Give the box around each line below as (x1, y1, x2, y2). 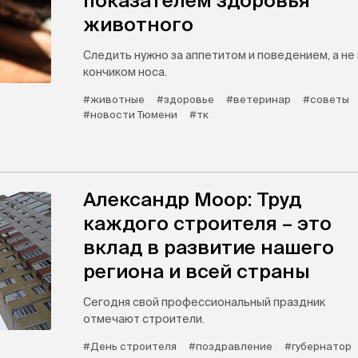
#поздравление (189, 340, 272, 352)
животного (83, 14, 193, 35)
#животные (83, 93, 145, 105)
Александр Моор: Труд (83, 189, 301, 210)
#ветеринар (226, 93, 291, 105)
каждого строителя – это (83, 213, 332, 234)
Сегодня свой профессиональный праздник (83, 296, 325, 308)
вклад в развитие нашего (83, 237, 334, 258)
